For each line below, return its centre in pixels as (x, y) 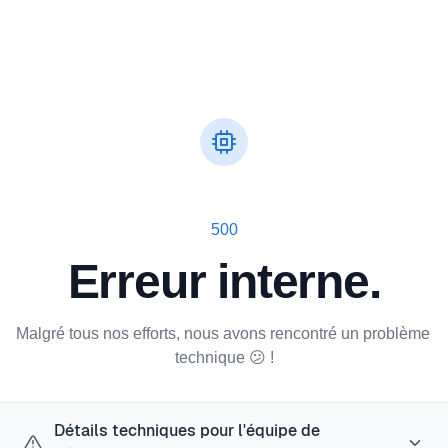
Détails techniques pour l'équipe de (187, 431)
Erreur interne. (224, 282)
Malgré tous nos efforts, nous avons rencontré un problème (223, 334)
